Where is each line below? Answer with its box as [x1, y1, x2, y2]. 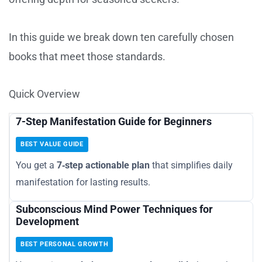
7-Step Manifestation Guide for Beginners [16, 115, 212, 128]
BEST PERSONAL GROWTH [20, 240, 109, 249]
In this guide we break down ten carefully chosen [9, 30, 234, 43]
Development [16, 215, 79, 228]
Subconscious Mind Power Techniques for [16, 203, 213, 216]
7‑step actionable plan [57, 160, 150, 171]
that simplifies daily [150, 160, 233, 171]
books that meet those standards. [9, 50, 166, 63]
